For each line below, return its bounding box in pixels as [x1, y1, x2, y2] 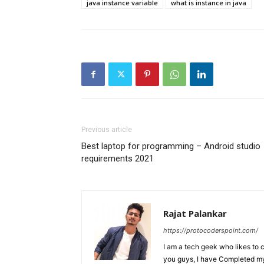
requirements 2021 [81, 153, 154, 164]
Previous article [81, 126, 132, 134]
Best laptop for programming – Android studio [81, 141, 260, 151]
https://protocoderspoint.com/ [163, 226, 258, 235]
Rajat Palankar [163, 207, 227, 219]
